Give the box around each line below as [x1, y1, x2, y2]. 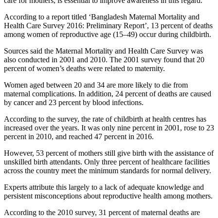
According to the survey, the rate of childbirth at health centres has [4, 115, 206, 124]
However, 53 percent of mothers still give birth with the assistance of [4, 149, 214, 158]
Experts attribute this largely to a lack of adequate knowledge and [4, 183, 204, 192]
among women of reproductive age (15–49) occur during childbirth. [4, 30, 211, 39]
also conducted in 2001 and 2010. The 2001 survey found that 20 [4, 55, 204, 64]
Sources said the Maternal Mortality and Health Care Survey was [4, 47, 203, 55]
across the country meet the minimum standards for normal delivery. [4, 166, 211, 175]
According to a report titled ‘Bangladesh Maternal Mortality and [4, 13, 200, 21]
